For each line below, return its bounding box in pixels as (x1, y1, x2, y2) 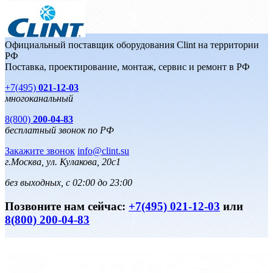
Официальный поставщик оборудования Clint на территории (5, 40, 259, 50)
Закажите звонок (5, 146, 75, 156)
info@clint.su (77, 146, 129, 156)
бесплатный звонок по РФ (5, 125, 114, 135)
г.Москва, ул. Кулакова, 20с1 (5, 157, 121, 167)
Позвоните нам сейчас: (5, 199, 129, 213)
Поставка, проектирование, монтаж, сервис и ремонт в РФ (5, 62, 250, 72)
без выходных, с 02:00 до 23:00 (5, 177, 132, 188)
